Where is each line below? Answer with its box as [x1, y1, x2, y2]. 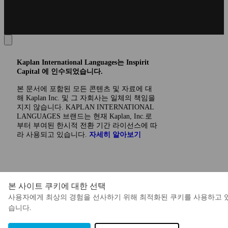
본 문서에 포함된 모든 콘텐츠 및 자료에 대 [17, 85, 152, 93]
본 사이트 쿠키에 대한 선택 [8, 180, 106, 191]
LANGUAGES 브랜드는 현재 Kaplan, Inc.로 [17, 112, 152, 121]
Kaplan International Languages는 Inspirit [17, 59, 149, 67]
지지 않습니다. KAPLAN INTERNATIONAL [17, 103, 154, 111]
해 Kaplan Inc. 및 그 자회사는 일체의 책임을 [17, 94, 155, 102]
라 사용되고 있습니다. [17, 131, 87, 139]
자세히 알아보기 [89, 131, 141, 139]
